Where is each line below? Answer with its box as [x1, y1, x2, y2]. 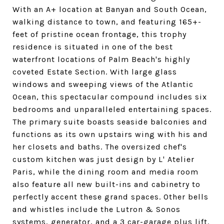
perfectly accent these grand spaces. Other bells [12, 192, 208, 201]
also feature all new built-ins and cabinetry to [12, 179, 200, 189]
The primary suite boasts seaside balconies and [12, 117, 207, 126]
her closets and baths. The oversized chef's [12, 142, 187, 151]
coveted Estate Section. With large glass [12, 67, 177, 76]
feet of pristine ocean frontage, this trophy [12, 29, 186, 39]
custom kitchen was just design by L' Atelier [12, 154, 194, 164]
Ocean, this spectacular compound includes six [12, 92, 207, 101]
